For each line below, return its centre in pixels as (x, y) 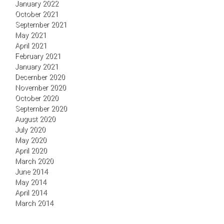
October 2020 (37, 98)
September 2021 (41, 24)
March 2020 (34, 161)
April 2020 (31, 150)
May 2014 (31, 182)
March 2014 (34, 203)
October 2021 (37, 14)
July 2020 (30, 129)
